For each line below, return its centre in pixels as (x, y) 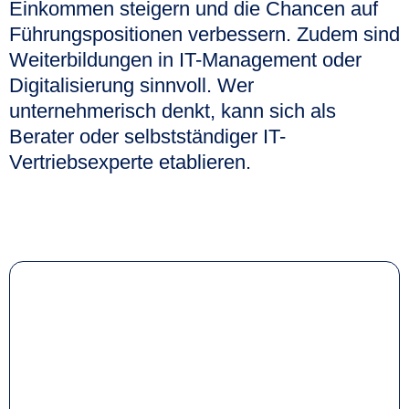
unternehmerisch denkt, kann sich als (173, 110)
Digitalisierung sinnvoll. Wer (131, 85)
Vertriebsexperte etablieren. (130, 162)
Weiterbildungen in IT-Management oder (185, 59)
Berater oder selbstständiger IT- (147, 136)
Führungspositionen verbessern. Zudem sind (204, 34)
